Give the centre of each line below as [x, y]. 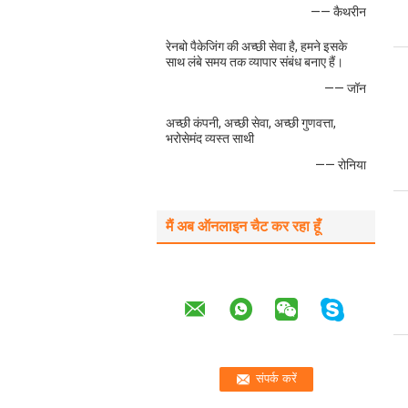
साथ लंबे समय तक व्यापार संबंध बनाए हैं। [255, 62]
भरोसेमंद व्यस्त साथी [210, 138]
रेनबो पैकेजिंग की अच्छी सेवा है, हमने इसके [256, 46]
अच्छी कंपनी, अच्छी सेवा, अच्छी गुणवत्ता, [251, 123]
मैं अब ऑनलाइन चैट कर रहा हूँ [243, 226]
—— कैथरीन [338, 12]
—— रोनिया [341, 165]
